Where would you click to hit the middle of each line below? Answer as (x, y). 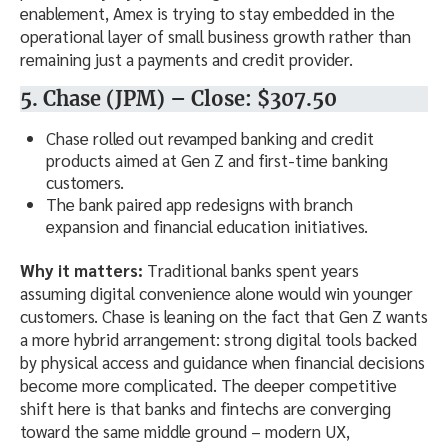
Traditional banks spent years (251, 270)
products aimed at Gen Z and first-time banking (217, 159)
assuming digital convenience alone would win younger (216, 293)
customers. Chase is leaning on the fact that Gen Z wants (224, 316)
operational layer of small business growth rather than (215, 35)
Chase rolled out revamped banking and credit (210, 137)
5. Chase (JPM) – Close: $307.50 (178, 98)
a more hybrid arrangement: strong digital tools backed (218, 339)
